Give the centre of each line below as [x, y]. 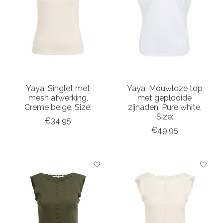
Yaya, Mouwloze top [165, 89]
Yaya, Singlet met [58, 89]
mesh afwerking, [58, 98]
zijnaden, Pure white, [165, 108]
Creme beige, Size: [58, 108]
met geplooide [165, 98]
